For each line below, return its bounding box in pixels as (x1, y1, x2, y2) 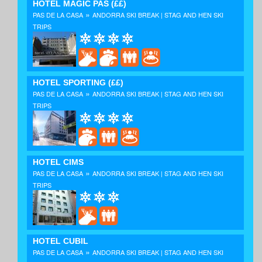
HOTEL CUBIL (33, 236, 88, 246)
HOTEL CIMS (33, 157, 84, 167)
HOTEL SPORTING (33, 78, 106, 88)
